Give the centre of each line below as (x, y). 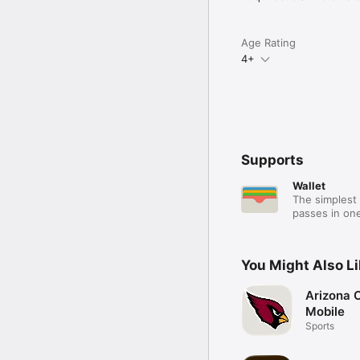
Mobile (325, 312)
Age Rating (268, 42)
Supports (272, 160)
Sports (320, 326)
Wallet (309, 185)
